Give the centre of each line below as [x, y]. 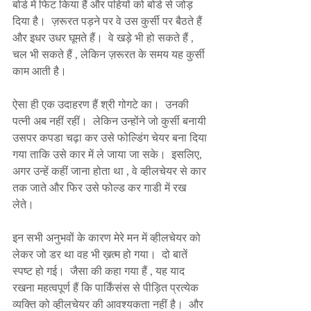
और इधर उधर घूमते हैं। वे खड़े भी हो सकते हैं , [104, 37]
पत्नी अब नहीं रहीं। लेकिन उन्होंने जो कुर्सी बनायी [111, 121]
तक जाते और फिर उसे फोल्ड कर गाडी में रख [101, 187]
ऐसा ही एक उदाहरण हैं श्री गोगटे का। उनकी [102, 104]
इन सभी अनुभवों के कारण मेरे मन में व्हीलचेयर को [108, 237]
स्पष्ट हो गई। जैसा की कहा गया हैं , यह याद [100, 271]
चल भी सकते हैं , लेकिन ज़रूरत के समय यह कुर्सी [110, 54]
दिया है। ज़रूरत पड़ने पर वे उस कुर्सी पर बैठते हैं [109, 21]
